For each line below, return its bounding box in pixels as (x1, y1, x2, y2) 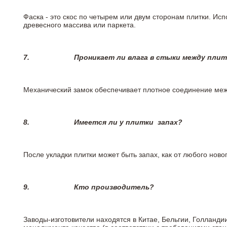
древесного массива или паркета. (23, 21, 138, 29)
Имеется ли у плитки (74, 118, 156, 127)
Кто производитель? (74, 183, 154, 192)
